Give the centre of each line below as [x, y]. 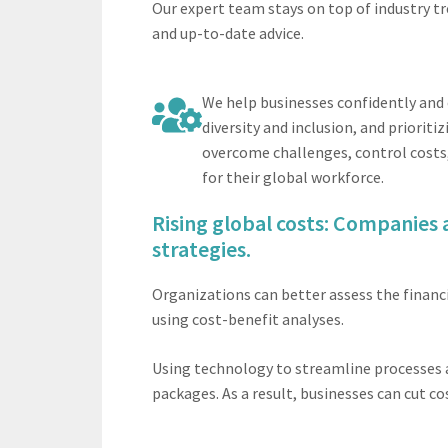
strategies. [201, 248]
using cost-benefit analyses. [248, 318]
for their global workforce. [293, 176]
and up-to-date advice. [228, 32]
